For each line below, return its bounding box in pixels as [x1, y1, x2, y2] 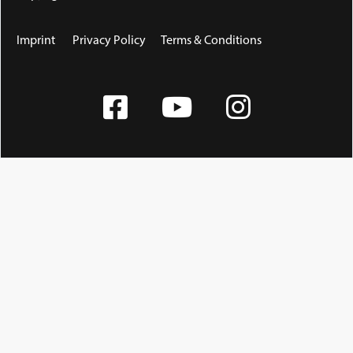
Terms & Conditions [161, 35, 262, 47]
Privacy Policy [72, 35, 146, 47]
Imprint [17, 35, 55, 47]
